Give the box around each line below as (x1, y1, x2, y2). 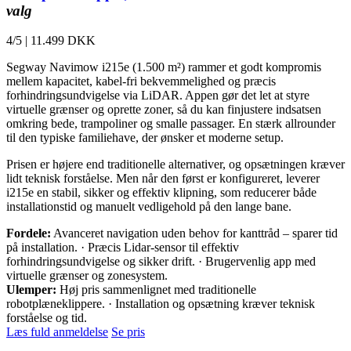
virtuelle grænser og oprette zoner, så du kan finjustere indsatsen (6, 103, 321, 117)
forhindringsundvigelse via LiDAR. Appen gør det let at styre (6, 89, 309, 103)
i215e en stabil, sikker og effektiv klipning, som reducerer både (6, 186, 317, 200)
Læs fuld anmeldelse (6, 325, 108, 339)
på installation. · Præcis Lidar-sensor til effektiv (6, 241, 239, 255)
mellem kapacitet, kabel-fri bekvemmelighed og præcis (6, 74, 276, 89)
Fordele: (6, 226, 51, 241)
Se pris (111, 325, 145, 339)
